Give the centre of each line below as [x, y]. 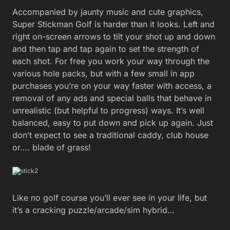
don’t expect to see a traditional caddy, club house [110, 135]
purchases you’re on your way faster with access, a [112, 85]
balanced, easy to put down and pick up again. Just [113, 122]
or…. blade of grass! [52, 147]
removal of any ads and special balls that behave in [112, 98]
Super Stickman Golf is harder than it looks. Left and [113, 24]
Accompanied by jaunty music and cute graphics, [108, 12]
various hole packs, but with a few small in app [103, 73]
